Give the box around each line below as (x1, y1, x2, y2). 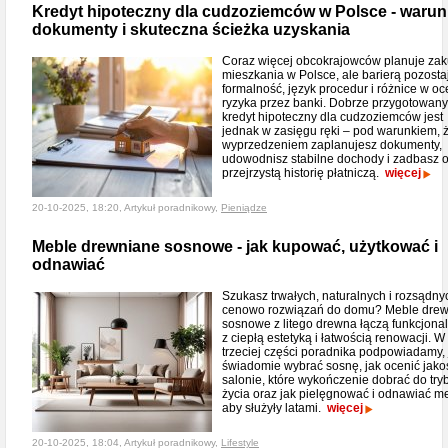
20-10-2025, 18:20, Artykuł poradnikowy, (32, 202, 221, 213)
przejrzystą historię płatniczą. (222, 166, 385, 180)
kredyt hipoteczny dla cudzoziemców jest (222, 110, 443, 124)
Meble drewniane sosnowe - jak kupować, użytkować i (32, 238, 438, 255)
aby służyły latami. (222, 401, 327, 415)
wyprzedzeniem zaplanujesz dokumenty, (222, 138, 442, 152)
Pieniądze (221, 202, 267, 213)
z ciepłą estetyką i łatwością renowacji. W (222, 331, 445, 345)
